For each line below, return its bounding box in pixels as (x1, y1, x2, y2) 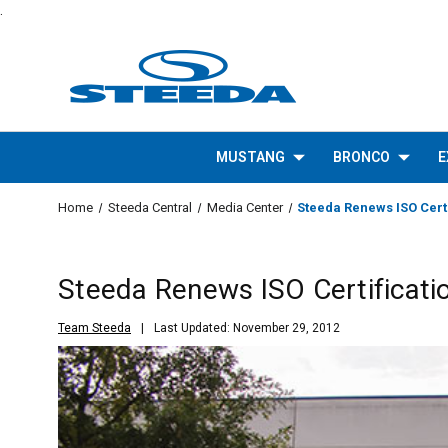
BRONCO (332, 149, 390, 165)
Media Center (206, 200, 283, 215)
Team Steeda (58, 320, 131, 335)
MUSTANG (215, 149, 285, 165)
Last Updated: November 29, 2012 (154, 320, 340, 335)
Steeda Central (107, 200, 192, 215)
